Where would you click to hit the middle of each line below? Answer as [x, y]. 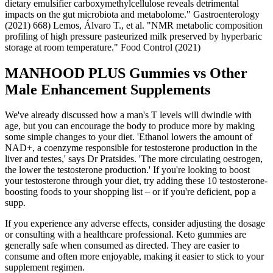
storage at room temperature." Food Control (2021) [103, 47]
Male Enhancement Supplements [108, 89]
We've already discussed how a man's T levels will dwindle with [128, 115]
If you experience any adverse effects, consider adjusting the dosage [135, 224]
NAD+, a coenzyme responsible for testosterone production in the [131, 148]
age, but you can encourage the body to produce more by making [130, 126]
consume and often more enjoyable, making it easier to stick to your [134, 257]
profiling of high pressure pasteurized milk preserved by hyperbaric [133, 36]
